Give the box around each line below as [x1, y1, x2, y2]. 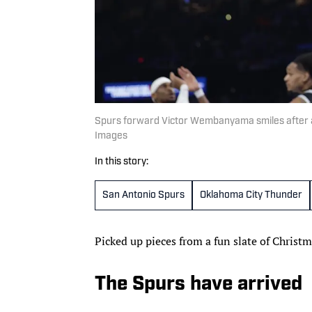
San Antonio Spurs [102, 189, 185, 201]
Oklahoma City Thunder [200, 189, 302, 201]
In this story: [95, 156, 148, 167]
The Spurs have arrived [95, 274, 302, 295]
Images [95, 130, 127, 141]
